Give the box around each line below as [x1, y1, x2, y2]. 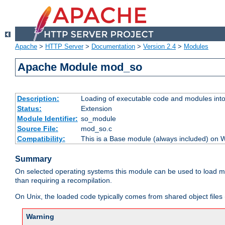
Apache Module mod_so [18, 61, 143, 74]
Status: [17, 104, 42, 113]
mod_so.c [80, 125, 112, 133]
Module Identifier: [17, 115, 78, 123]
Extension [80, 104, 112, 113]
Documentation [91, 43, 135, 51]
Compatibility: [17, 135, 65, 143]
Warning [26, 212, 54, 221]
